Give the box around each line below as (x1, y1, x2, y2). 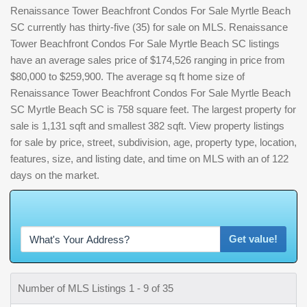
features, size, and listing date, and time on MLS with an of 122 (10, 153, 288, 165)
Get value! (229, 233, 278, 245)
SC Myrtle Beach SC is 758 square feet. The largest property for (10, 103, 296, 116)
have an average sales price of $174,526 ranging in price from (10, 54, 285, 66)
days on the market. (10, 169, 99, 182)
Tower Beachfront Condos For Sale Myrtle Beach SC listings (10, 38, 280, 50)
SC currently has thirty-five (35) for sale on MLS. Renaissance (10, 21, 288, 34)
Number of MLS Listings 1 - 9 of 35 (18, 282, 173, 295)
